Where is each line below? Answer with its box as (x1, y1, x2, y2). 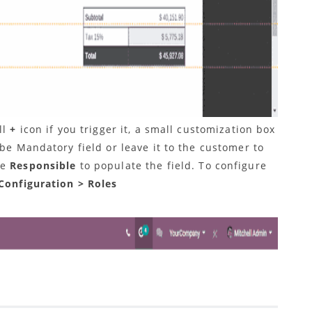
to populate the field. (79, 159, 199, 173)
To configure (198, 159, 267, 173)
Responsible (10, 159, 80, 173)
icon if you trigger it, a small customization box (19, 123, 276, 136)
